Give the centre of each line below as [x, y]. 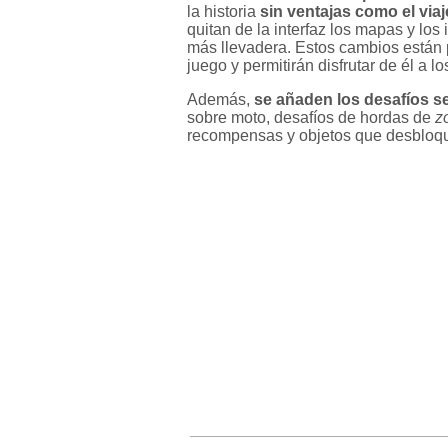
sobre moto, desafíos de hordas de [311, 117]
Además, [220, 99]
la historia [223, 11]
